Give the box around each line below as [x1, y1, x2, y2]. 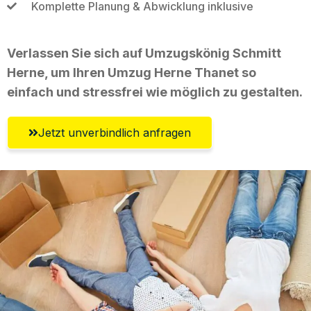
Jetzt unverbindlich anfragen [38, 125, 191, 140]
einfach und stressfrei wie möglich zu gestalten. [7, 84, 303, 99]
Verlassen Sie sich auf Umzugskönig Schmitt [7, 45, 281, 60]
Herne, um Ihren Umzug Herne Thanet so [7, 65, 256, 80]
